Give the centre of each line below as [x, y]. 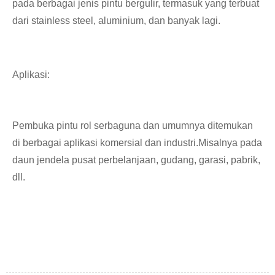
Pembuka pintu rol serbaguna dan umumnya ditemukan [133, 125]
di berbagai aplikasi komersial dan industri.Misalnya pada [137, 142]
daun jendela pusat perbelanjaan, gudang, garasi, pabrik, [136, 160]
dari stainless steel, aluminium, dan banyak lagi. [116, 20]
